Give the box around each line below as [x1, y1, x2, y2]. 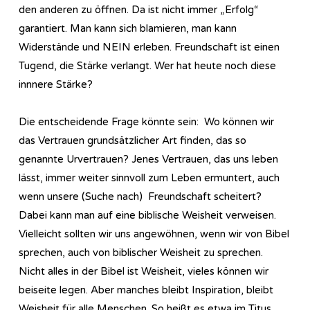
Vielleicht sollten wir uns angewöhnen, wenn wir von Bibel [19, 227, 289, 240]
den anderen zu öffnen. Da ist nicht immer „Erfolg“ [19, 3, 258, 16]
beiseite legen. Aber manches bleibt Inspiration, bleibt [19, 283, 273, 296]
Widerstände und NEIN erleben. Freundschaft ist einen [19, 40, 280, 53]
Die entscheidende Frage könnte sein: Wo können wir [19, 115, 274, 128]
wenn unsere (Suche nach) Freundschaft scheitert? [19, 190, 262, 203]
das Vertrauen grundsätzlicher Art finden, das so [19, 134, 246, 147]
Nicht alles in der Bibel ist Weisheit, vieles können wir [19, 264, 268, 277]
